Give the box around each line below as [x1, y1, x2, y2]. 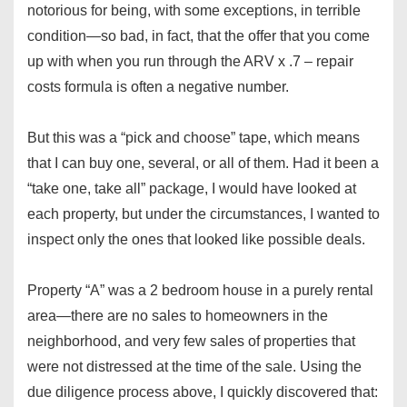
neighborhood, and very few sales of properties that [27, 333, 355, 350]
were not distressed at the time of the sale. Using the [27, 359, 362, 375]
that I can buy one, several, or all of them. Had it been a [27, 155, 379, 172]
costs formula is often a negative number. [27, 79, 289, 95]
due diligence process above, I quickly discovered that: [27, 384, 378, 401]
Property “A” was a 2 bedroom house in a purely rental [27, 283, 373, 299]
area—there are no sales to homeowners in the [27, 308, 328, 324]
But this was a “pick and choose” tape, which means [27, 130, 360, 146]
